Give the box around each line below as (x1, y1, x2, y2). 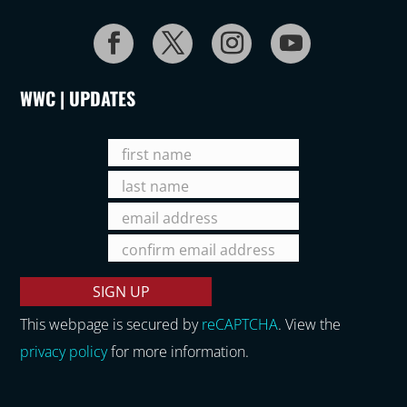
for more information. (107, 341, 250, 362)
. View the (278, 313, 342, 334)
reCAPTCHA (202, 313, 279, 334)
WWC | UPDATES (20, 84, 136, 112)
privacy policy (20, 341, 108, 362)
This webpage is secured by (20, 313, 203, 334)
